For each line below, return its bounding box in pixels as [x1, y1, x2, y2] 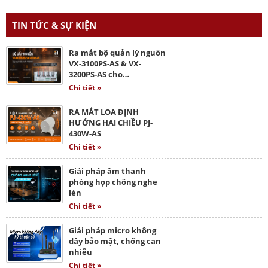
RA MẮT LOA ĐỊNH [69, 106, 139, 117]
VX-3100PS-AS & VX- [69, 57, 141, 69]
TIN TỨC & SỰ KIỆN [12, 19, 96, 31]
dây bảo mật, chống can [69, 235, 161, 246]
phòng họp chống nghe [69, 176, 157, 187]
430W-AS [69, 127, 101, 139]
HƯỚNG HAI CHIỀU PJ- [69, 117, 153, 128]
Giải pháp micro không [69, 224, 156, 236]
